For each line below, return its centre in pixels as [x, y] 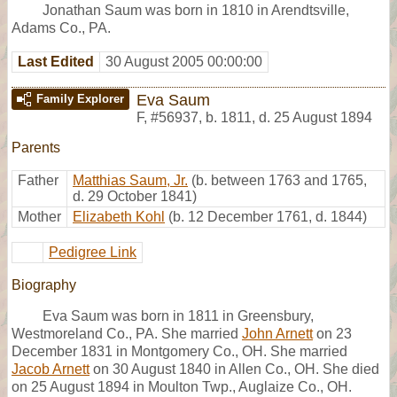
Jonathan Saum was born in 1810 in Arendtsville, [196, 10]
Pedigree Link [93, 252]
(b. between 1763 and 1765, [279, 180]
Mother [39, 216]
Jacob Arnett [51, 369]
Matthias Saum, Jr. [130, 180]
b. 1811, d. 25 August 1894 [289, 117]
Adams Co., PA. [61, 27]
